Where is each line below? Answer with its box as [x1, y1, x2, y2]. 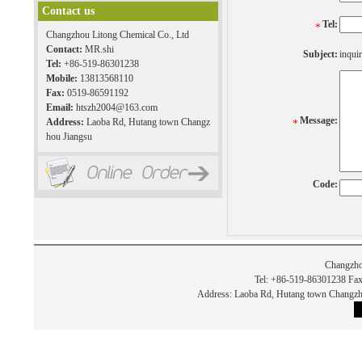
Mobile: [45, 73, 80, 85]
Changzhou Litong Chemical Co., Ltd [45, 29, 189, 41]
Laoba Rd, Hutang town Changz [86, 116, 210, 128]
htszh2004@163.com [75, 102, 158, 114]
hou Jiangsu [45, 131, 92, 143]
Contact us [41, 5, 95, 18]
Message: [299, 115, 338, 127]
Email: [45, 102, 76, 114]
